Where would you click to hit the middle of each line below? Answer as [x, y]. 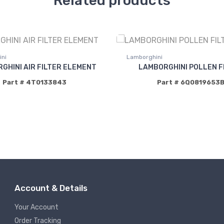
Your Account [36, 207]
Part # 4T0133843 [34, 82]
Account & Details [51, 188]
